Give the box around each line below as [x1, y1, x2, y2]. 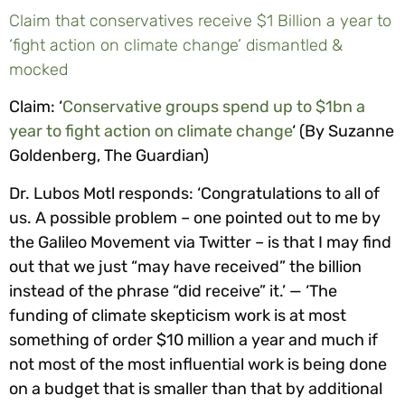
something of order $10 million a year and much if [9, 329, 378, 350]
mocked [9, 60, 68, 80]
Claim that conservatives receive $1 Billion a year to [9, 11, 391, 31]
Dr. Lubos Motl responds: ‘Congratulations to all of [9, 183, 380, 203]
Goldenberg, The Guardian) [9, 146, 209, 166]
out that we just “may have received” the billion [9, 256, 362, 277]
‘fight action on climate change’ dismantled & [9, 35, 343, 55]
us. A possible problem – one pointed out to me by [9, 207, 381, 228]
